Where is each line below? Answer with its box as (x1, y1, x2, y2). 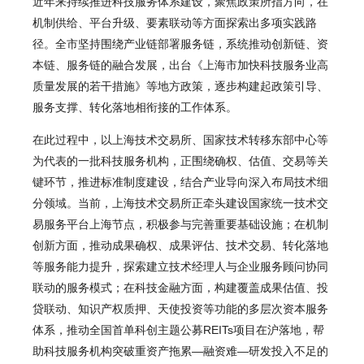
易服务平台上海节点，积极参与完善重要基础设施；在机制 (32, 218, 328, 232)
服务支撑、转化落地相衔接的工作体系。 (32, 100, 237, 114)
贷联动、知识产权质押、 (32, 302, 158, 316)
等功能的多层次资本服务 (203, 302, 328, 316)
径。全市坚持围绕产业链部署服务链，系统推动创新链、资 (32, 37, 328, 50)
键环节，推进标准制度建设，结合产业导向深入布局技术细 (32, 175, 328, 189)
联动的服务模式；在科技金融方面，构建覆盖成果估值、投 (32, 281, 328, 295)
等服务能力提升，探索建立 (32, 260, 169, 274)
